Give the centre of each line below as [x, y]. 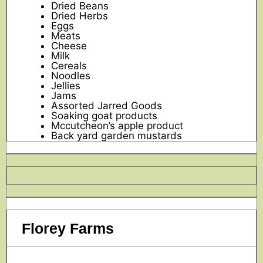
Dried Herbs [80, 16]
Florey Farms [68, 228]
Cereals [69, 65]
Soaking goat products [104, 115]
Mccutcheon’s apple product [117, 125]
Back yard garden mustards [117, 135]
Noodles [71, 75]
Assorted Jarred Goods [107, 105]
